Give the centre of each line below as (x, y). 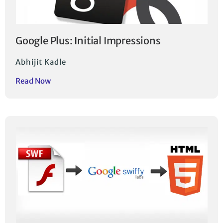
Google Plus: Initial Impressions (88, 41)
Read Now (33, 81)
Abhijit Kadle (41, 62)
